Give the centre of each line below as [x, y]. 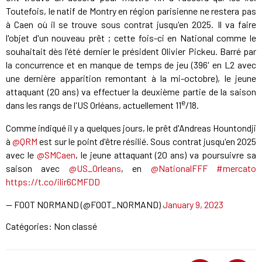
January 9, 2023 [193, 205]
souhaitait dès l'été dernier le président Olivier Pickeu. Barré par [131, 51]
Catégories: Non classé [51, 226]
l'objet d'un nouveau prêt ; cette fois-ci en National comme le [131, 38]
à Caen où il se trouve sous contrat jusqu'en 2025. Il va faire [131, 25]
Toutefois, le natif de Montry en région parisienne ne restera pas [131, 11]
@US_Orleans [95, 168]
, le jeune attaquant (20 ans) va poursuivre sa [166, 155]
